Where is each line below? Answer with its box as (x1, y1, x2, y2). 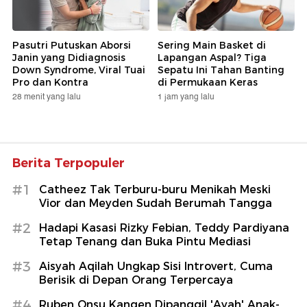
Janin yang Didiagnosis (12, 51, 125, 64)
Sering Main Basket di (158, 39, 266, 52)
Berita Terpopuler (12, 156, 125, 171)
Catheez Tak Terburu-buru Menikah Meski (39, 183, 271, 197)
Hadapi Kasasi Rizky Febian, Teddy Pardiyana (39, 221, 289, 235)
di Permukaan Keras (158, 76, 258, 89)
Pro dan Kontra (12, 76, 88, 89)
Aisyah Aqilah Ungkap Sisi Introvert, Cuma (39, 260, 273, 273)
